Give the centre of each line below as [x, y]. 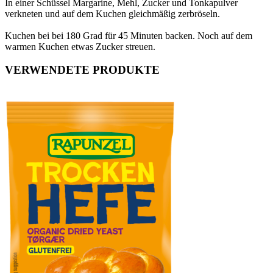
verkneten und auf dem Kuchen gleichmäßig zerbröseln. [112, 13]
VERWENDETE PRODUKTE [82, 70]
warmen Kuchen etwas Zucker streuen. [80, 46]
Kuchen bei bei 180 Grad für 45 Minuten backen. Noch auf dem [129, 35]
